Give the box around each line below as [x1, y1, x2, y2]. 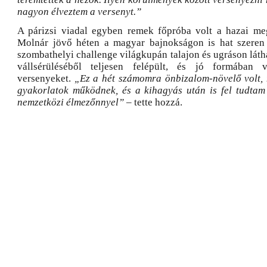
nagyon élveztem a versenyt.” [17, 6, 141, 17]
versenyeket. [17, 73, 74, 84]
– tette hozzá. [124, 97, 182, 108]
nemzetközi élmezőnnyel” [17, 97, 124, 108]
